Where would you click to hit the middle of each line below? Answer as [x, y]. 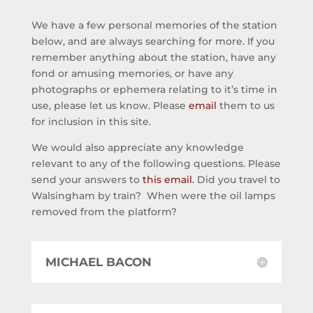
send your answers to [87, 179]
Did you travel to [238, 179]
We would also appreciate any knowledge [137, 147]
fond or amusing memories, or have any [132, 73]
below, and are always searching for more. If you [153, 41]
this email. [169, 179]
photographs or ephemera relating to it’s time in [154, 89]
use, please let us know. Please [110, 105]
